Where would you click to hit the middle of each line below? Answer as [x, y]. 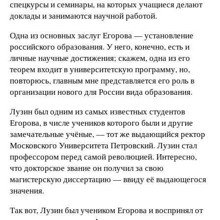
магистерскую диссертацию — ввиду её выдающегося [108, 179]
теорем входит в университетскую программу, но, [100, 69]
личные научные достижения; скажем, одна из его [100, 58]
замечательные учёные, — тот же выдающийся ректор [108, 134]
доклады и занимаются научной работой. [83, 16]
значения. [27, 191]
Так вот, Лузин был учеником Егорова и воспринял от [106, 210]
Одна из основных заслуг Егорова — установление [102, 35]
